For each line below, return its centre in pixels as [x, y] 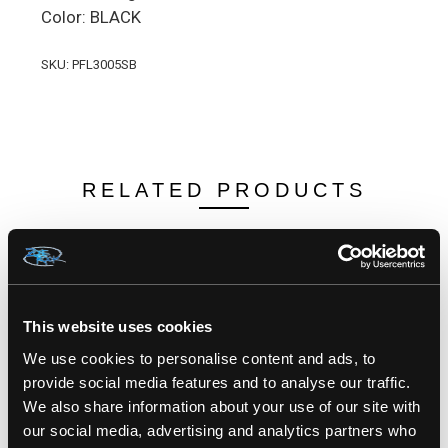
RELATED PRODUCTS [224, 189]
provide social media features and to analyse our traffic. [217, 382]
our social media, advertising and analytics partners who [219, 430]
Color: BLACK [91, 16]
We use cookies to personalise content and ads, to [199, 358]
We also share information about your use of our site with [222, 406]
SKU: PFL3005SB [89, 64]
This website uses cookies [118, 326]
